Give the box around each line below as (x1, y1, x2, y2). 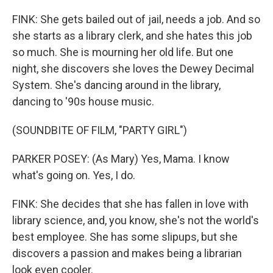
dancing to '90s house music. (12, 95, 154, 108)
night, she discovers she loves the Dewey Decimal (12, 62, 254, 75)
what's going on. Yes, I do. (12, 169, 135, 182)
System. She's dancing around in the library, (12, 79, 221, 91)
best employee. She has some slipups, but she (12, 230, 238, 243)
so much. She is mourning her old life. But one (12, 46, 233, 58)
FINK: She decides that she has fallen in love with (12, 197, 249, 210)
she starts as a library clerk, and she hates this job (12, 29, 252, 42)
